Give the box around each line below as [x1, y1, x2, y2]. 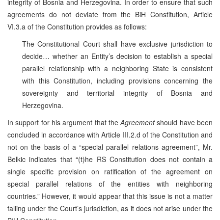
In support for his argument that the [7, 117, 121, 127]
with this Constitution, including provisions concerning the [22, 75, 213, 85]
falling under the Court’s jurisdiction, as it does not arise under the [7, 203, 213, 213]
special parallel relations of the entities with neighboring [7, 178, 213, 189]
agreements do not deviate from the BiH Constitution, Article [7, 9, 213, 19]
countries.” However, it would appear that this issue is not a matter [7, 191, 213, 201]
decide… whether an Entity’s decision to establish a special [22, 51, 213, 61]
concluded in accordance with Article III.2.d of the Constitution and [7, 129, 213, 139]
